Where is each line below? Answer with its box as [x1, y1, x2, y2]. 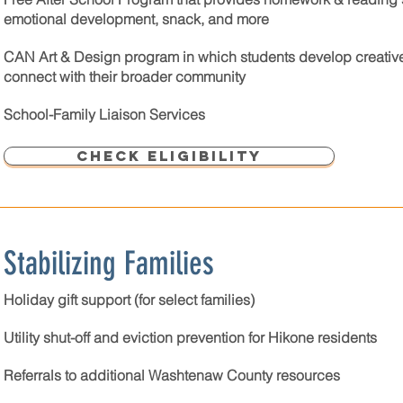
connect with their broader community [4, 67, 246, 85]
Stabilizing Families [4, 244, 214, 282]
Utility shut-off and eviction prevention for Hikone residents [4, 328, 377, 346]
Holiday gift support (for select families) [4, 291, 255, 309]
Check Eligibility [76, 147, 262, 165]
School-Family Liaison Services [4, 105, 205, 123]
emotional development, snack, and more [4, 10, 269, 28]
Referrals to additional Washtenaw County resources [4, 366, 340, 384]
